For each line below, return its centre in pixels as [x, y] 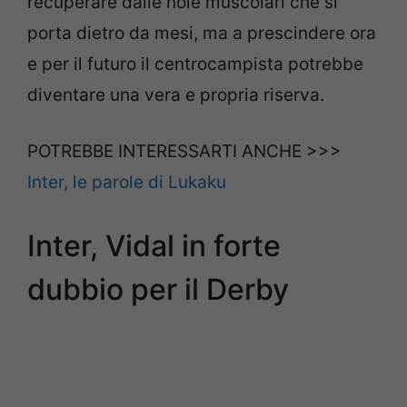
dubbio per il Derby [158, 289]
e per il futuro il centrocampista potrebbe [195, 64]
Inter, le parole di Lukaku [127, 182]
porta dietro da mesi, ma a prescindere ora [202, 33]
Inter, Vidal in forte [154, 245]
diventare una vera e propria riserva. [176, 94]
